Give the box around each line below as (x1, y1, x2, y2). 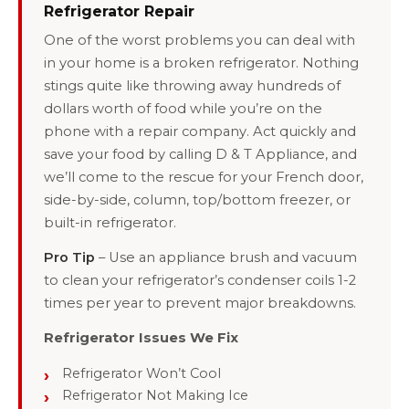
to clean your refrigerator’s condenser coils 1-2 (44, 272, 356, 289)
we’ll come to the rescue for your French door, (44, 169, 363, 185)
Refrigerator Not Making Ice (62, 386, 248, 404)
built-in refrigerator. (44, 215, 176, 231)
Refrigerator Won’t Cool (62, 364, 221, 382)
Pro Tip (44, 249, 95, 267)
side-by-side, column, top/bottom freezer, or (44, 192, 351, 208)
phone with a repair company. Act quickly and (44, 123, 356, 140)
